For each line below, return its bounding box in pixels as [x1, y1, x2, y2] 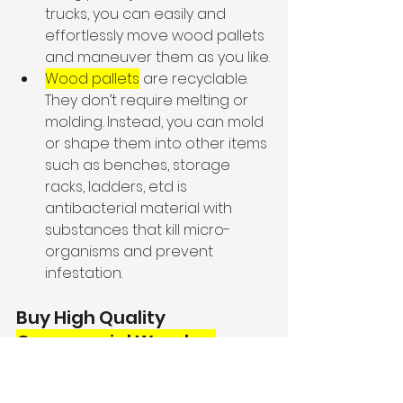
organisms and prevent [45, 240, 217, 262]
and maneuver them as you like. [45, 46, 270, 67]
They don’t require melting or [45, 89, 252, 111]
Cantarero [106, 353, 206, 379]
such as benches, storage [45, 154, 234, 175]
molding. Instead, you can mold [45, 111, 267, 132]
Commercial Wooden [16, 328, 216, 354]
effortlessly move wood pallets [45, 24, 268, 46]
